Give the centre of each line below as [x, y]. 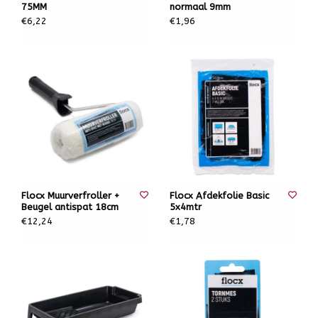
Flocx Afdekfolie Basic [219, 196]
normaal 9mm [200, 7]
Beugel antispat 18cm [70, 207]
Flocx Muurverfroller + [70, 196]
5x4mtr [186, 207]
